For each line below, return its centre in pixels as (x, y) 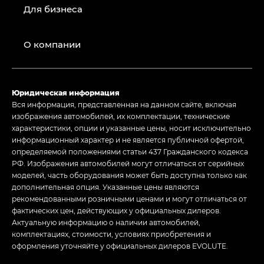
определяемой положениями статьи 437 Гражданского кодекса (130, 152)
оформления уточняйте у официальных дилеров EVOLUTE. (120, 246)
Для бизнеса (53, 9)
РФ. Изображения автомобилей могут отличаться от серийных (128, 164)
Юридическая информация (66, 93)
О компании (52, 44)
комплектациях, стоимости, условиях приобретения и (111, 234)
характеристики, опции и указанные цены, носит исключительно (131, 128)
